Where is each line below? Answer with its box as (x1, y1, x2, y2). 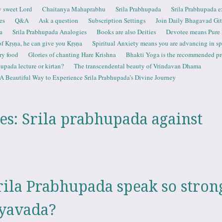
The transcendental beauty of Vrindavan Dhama (74, 61, 201, 70)
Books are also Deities (97, 27, 156, 36)
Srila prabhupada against (21, 111, 203, 128)
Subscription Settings (88, 16, 146, 25)
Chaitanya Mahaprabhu (42, 4, 106, 13)
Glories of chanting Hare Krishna (28, 50, 116, 59)
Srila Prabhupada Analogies (12, 27, 87, 36)
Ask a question (39, 16, 78, 25)
